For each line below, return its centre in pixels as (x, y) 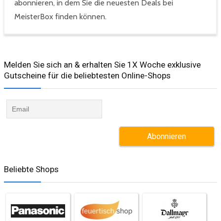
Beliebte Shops (31, 169)
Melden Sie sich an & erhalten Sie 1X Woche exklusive (102, 65)
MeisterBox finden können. (60, 17)
